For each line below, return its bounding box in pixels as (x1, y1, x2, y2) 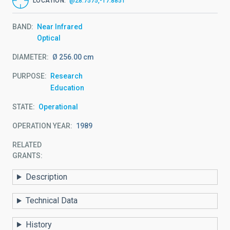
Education (50, 83, 84, 92)
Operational (39, 102, 78, 111)
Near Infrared (37, 22, 83, 31)
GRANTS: (12, 151, 43, 160)
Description (25, 172, 67, 182)
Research (50, 72, 83, 81)
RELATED (12, 140, 42, 149)
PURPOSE (12, 72, 45, 81)
